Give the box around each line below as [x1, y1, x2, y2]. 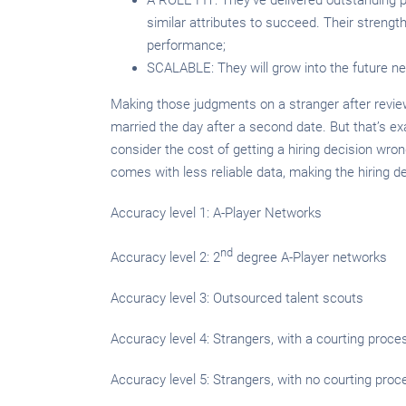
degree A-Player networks [233, 248, 387, 266]
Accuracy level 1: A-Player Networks [111, 204, 322, 221]
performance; [147, 36, 226, 53]
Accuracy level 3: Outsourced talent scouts [111, 289, 363, 306]
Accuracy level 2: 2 [111, 248, 220, 266]
